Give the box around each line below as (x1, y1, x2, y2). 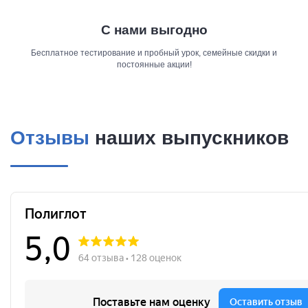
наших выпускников (89, 127, 289, 148)
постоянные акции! (116, 60, 192, 69)
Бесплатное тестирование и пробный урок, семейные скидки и (31, 48, 277, 58)
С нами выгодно (100, 23, 208, 37)
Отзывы (10, 127, 89, 148)
